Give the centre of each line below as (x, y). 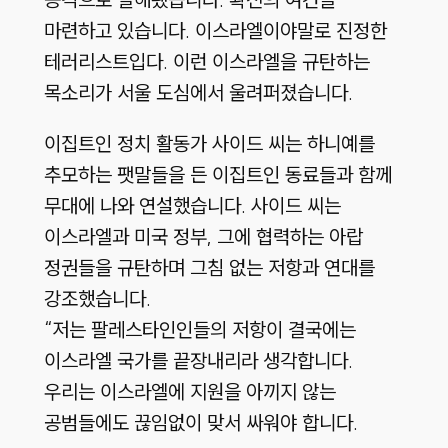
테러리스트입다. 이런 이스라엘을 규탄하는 (206, 62)
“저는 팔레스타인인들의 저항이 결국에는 (199, 330)
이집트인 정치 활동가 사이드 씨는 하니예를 (209, 144)
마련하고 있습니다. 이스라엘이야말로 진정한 (215, 31)
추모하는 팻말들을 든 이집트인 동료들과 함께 (217, 175)
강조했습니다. (97, 299)
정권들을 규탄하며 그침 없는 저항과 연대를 (209, 268)
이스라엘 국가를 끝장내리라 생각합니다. (198, 361)
